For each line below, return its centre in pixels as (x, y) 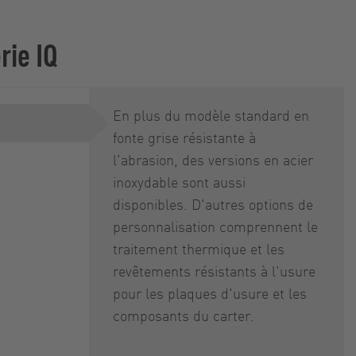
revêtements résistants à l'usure (214, 271)
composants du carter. (184, 315)
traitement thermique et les (199, 248)
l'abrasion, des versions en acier (213, 159)
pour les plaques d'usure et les (210, 293)
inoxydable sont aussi (179, 182)
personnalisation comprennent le (215, 226)
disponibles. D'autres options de (213, 204)
